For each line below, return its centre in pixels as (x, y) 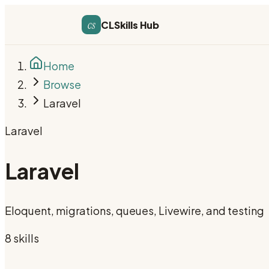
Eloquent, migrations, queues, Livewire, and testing (134, 211)
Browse (62, 84)
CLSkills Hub (130, 25)
